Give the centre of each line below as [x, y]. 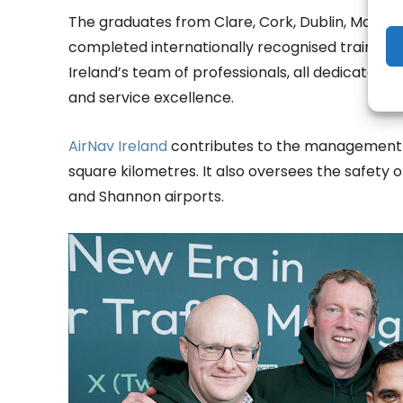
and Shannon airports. [146, 197]
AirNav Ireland [118, 147]
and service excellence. [151, 98]
